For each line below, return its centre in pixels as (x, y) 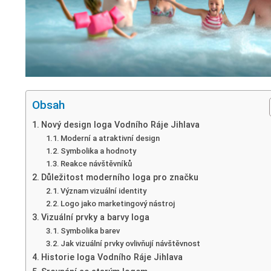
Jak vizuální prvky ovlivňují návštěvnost (131, 243)
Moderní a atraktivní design (110, 138)
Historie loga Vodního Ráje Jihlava (112, 257)
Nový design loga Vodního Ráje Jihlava (120, 125)
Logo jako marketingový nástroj (118, 203)
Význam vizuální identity (104, 191)
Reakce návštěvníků (96, 163)
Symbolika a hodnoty (99, 151)
